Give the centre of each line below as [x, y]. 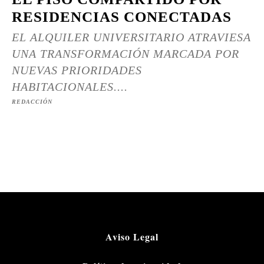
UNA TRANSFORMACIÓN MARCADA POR [126, 54]
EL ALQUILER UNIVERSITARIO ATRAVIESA [131, 37]
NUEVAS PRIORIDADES [77, 70]
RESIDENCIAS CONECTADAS [122, 17]
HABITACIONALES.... [70, 87]
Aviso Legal [132, 237]
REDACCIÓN [32, 102]
